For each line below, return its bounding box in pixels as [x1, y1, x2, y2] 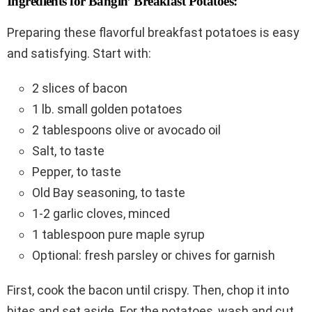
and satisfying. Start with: [7, 45, 151, 61]
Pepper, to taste [32, 164, 121, 179]
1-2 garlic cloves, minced [32, 205, 170, 221]
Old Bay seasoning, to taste [32, 185, 185, 200]
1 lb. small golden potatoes [32, 101, 182, 116]
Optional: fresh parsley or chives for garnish [32, 247, 275, 263]
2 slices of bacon [32, 80, 127, 95]
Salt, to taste [32, 143, 104, 158]
